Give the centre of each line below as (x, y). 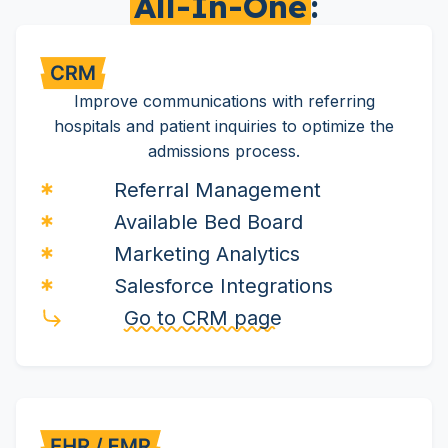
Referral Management (217, 190)
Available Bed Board (208, 222)
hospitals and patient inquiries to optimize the (224, 126)
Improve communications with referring (224, 101)
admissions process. (224, 151)
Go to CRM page (203, 318)
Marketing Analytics (207, 254)
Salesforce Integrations (223, 286)
